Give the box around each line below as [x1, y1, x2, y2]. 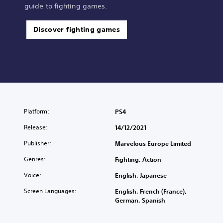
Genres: [24, 155, 46, 164]
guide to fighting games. [24, 1, 108, 11]
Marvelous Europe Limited [115, 139, 191, 148]
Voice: [24, 171, 41, 180]
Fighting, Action [115, 155, 161, 164]
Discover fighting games [33, 25, 120, 34]
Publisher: [24, 139, 51, 148]
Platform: [24, 107, 49, 116]
